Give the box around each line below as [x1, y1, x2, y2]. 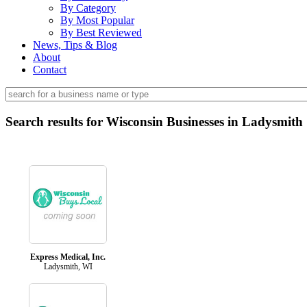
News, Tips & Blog [33, 39, 117, 51]
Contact [33, 64, 66, 75]
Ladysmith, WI [43, 261, 93, 271]
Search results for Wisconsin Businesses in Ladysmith [5, 114, 303, 129]
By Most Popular [60, 14, 134, 26]
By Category [60, 2, 116, 14]
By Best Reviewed [60, 27, 142, 38]
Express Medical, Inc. [30, 251, 106, 262]
